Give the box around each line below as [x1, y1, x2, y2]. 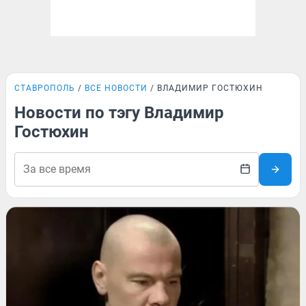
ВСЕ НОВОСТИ [85, 83, 148, 93]
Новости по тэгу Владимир [14, 103, 224, 122]
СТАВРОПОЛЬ [14, 83, 75, 93]
